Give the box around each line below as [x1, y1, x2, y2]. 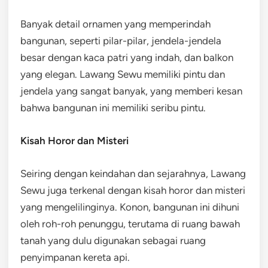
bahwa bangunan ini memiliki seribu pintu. [20, 102, 206, 114]
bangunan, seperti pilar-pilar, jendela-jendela [20, 35, 221, 47]
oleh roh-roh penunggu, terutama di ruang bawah [20, 218, 240, 230]
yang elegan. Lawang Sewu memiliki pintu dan [20, 68, 225, 80]
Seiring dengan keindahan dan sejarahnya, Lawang [20, 167, 246, 179]
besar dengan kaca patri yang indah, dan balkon [20, 51, 233, 63]
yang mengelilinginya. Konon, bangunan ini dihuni [20, 201, 239, 213]
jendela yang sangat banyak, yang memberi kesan [20, 85, 242, 97]
